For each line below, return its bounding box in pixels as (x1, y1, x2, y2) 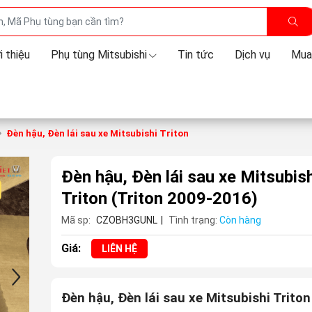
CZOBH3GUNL (95, 214, 157, 226)
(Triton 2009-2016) (111, 189, 258, 208)
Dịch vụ (234, 48, 270, 61)
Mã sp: (61, 214, 91, 226)
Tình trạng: (168, 214, 217, 226)
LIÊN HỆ (101, 242, 137, 254)
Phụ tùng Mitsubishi (50, 48, 147, 61)
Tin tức (177, 48, 214, 61)
